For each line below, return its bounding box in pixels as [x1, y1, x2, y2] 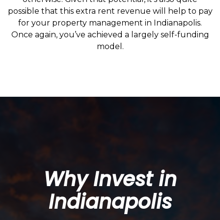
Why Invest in [43, 165, 177, 193]
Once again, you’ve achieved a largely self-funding [11, 29, 209, 39]
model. [96, 41, 124, 51]
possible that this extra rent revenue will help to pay [7, 6, 213, 16]
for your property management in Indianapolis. [18, 18, 202, 27]
